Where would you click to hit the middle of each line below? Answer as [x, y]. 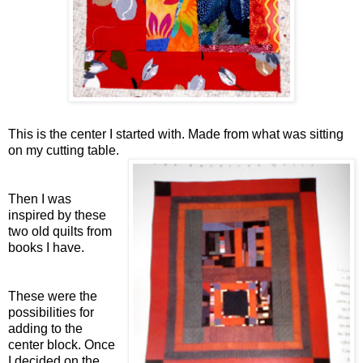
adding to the [45, 328]
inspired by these [57, 215]
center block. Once [62, 344]
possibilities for [51, 312]
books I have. [46, 247]
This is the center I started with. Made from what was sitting [176, 134]
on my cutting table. [64, 150]
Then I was [40, 199]
